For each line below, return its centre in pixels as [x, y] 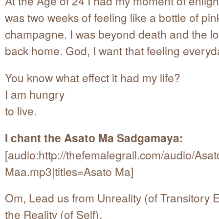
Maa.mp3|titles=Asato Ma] [69, 171]
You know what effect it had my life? [93, 77]
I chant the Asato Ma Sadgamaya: [94, 137]
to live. [21, 110]
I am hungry [35, 94]
